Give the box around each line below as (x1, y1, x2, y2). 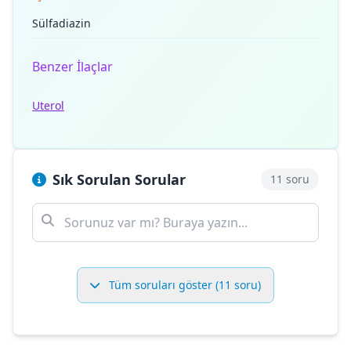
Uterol (32, 98, 64, 113)
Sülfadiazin (32, 16, 91, 31)
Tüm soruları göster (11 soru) (106, 277, 261, 292)
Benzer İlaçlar (32, 58, 113, 75)
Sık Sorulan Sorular (52, 170, 186, 189)
